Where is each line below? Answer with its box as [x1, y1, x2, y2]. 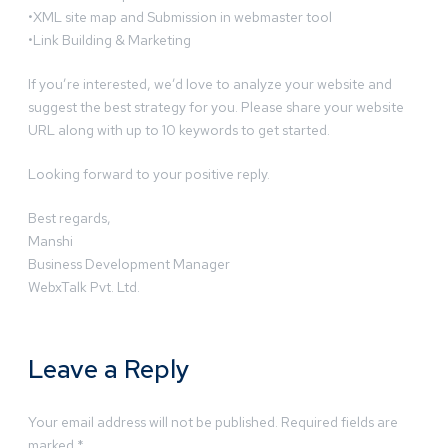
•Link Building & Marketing [28, 31, 191, 50]
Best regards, [28, 209, 111, 228]
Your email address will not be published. [28, 412, 278, 431]
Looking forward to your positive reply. [28, 165, 270, 184]
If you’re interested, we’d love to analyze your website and [28, 75, 392, 94]
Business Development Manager [28, 255, 230, 274]
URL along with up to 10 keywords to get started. [28, 121, 330, 140]
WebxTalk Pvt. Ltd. [28, 278, 140, 297]
